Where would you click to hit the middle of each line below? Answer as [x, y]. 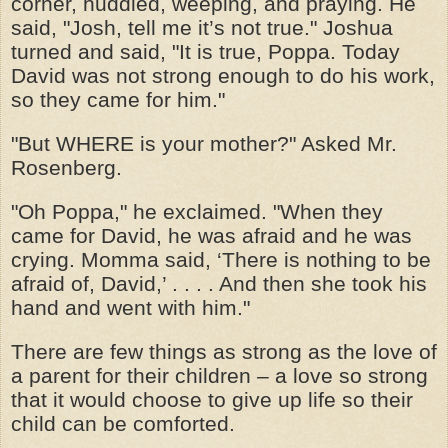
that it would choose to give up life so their [212, 399]
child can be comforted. [123, 423]
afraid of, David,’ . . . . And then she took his [219, 283]
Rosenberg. [66, 167]
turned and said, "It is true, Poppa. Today [205, 51]
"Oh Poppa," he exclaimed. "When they [197, 211]
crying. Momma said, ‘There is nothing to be [221, 259]
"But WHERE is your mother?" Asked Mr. [204, 143]
